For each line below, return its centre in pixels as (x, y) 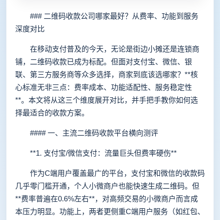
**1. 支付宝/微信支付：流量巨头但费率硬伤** (96, 153)
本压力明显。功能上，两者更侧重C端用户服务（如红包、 (110, 211)
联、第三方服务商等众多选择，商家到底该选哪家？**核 (107, 74)
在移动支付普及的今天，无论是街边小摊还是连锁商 (107, 49)
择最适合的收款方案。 (52, 113)
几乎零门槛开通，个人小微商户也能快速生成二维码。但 (107, 186)
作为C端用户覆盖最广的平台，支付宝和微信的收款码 (110, 173)
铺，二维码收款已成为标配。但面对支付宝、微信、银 (104, 62)
